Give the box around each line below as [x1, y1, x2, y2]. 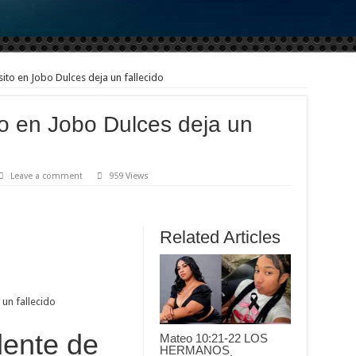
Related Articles [159, 226, 281, 247]
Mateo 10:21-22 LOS [159, 331, 268, 345]
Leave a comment [10, 170, 83, 181]
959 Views [108, 170, 149, 181]
